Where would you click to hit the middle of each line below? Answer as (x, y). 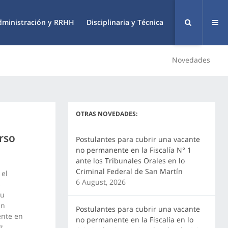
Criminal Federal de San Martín (129, 171)
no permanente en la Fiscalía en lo (134, 220)
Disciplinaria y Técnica (125, 22)
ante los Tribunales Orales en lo (130, 161)
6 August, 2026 (101, 182)
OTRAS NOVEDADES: (106, 114)
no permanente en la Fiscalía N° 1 (133, 150)
